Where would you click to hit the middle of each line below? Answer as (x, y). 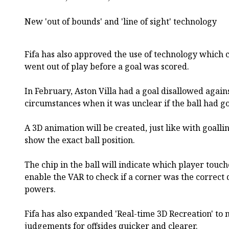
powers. (40, 189)
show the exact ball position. (80, 140)
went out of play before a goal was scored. (107, 66)
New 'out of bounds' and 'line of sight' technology (121, 21)
